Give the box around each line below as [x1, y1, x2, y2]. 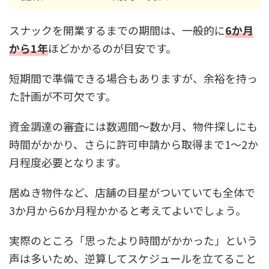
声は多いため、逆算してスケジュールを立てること [9, 250, 256, 266]
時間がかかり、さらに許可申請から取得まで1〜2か [9, 136, 258, 152]
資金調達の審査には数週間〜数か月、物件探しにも [9, 118, 258, 134]
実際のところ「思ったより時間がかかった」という [9, 232, 258, 248]
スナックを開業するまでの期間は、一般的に [9, 22, 225, 38]
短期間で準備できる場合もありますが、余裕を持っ [9, 70, 258, 86]
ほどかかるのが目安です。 [48, 40, 177, 56]
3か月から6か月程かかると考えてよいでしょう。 [9, 202, 246, 218]
